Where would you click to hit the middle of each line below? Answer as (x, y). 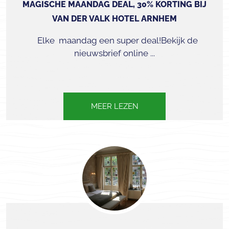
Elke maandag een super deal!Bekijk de (114, 40)
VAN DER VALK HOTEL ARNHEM (114, 19)
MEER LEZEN (114, 106)
